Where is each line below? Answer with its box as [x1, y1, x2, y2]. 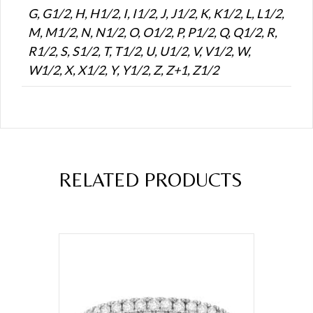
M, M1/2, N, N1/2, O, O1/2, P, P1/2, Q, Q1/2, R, [28, 24, 277, 40]
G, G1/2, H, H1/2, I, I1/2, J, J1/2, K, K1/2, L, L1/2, [28, 5, 284, 21]
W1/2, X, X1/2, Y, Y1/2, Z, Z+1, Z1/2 [28, 61, 219, 78]
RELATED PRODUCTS [59, 168, 242, 191]
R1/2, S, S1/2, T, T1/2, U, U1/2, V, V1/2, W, [28, 43, 251, 59]
